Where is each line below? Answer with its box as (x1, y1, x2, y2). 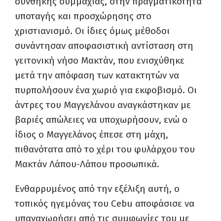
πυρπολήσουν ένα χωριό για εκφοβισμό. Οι (15, 84, 197, 96)
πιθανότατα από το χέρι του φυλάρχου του (15, 144, 195, 155)
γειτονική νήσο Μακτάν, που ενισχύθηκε (15, 55, 184, 66)
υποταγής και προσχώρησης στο (15, 10, 151, 22)
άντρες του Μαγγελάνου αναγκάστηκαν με (15, 99, 191, 110)
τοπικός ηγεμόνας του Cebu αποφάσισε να (15, 198, 194, 209)
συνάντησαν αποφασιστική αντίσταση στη (15, 40, 193, 51)
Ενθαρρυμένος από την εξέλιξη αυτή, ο (15, 183, 180, 194)
